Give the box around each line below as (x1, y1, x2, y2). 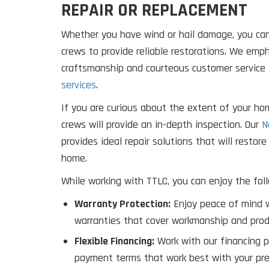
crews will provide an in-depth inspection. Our (61, 118, 262, 132)
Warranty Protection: (74, 197, 171, 211)
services (61, 78, 96, 92)
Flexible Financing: (74, 234, 154, 249)
